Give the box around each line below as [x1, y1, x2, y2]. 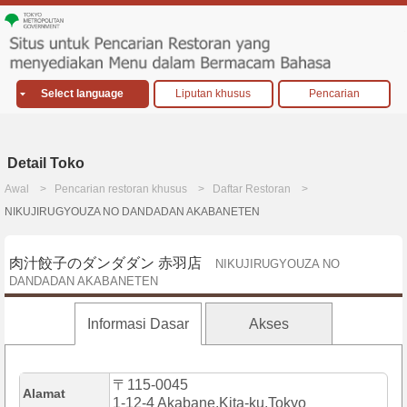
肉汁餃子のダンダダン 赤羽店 [9, 255, 202, 272]
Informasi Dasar [86, 316, 189, 333]
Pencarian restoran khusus [55, 183, 187, 196]
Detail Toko [7, 155, 84, 172]
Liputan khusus [175, 87, 252, 101]
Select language [41, 87, 124, 101]
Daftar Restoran [213, 183, 291, 196]
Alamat [23, 386, 65, 402]
